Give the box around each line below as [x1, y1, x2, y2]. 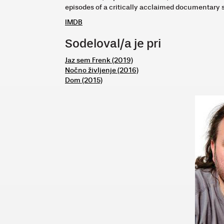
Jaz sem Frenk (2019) [65, 55, 133, 64]
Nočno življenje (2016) [65, 65, 138, 74]
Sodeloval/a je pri [65, 36, 161, 51]
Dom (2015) [65, 75, 102, 84]
